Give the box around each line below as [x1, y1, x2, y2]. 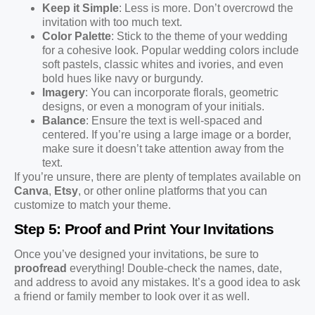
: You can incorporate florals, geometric [85, 86, 278, 98]
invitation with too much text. [42, 15, 182, 28]
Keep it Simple [42, 1, 119, 14]
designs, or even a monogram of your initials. [42, 100, 264, 112]
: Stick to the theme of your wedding [111, 30, 288, 42]
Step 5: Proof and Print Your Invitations [14, 221, 274, 238]
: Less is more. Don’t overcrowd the [119, 1, 293, 14]
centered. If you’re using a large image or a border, [42, 128, 291, 141]
